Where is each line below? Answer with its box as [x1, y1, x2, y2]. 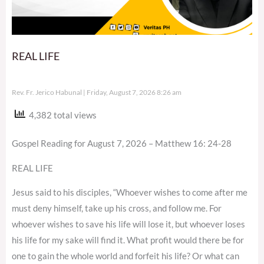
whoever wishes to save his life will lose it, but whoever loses [12, 219, 245, 230]
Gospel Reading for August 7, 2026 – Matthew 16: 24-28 [12, 138, 232, 148]
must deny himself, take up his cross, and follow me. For [12, 203, 222, 214]
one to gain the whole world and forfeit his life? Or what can [12, 251, 239, 262]
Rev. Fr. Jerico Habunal [12, 87, 83, 97]
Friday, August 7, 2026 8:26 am [85, 87, 181, 97]
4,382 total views [25, 110, 97, 120]
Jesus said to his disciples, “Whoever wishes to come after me [12, 187, 247, 198]
